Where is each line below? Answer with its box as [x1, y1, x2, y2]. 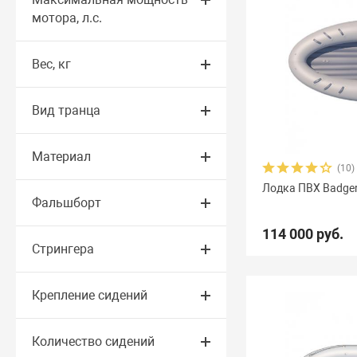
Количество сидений [32, 334, 155, 349]
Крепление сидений [32, 288, 148, 303]
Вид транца [32, 103, 101, 118]
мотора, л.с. [32, 10, 103, 25]
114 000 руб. [262, 226, 344, 242]
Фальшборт [32, 195, 102, 210]
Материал [32, 149, 92, 164]
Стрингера [32, 241, 95, 257]
